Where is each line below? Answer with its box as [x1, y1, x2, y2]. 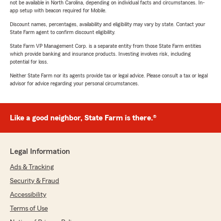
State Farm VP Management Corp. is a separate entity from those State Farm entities [10, 43, 201, 49]
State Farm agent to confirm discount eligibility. [10, 29, 115, 36]
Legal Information [10, 147, 70, 156]
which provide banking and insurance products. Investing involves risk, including [10, 51, 191, 57]
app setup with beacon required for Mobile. [10, 7, 107, 14]
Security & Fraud [10, 178, 59, 185]
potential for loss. [10, 59, 48, 65]
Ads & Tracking [10, 164, 54, 171]
